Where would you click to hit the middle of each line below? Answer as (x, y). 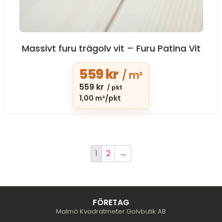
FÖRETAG (111, 203)
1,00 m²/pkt (100, 98)
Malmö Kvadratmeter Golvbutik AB (111, 212)
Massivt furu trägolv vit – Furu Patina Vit (111, 48)
